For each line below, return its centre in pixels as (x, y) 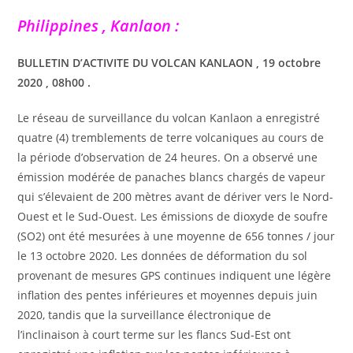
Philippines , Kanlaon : (98, 25)
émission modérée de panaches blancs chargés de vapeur (172, 176)
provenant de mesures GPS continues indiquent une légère (175, 275)
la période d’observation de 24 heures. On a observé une (168, 157)
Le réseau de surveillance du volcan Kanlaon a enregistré (169, 117)
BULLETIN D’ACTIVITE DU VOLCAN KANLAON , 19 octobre (169, 62)
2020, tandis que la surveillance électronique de (145, 314)
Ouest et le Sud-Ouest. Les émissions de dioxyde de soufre (173, 216)
